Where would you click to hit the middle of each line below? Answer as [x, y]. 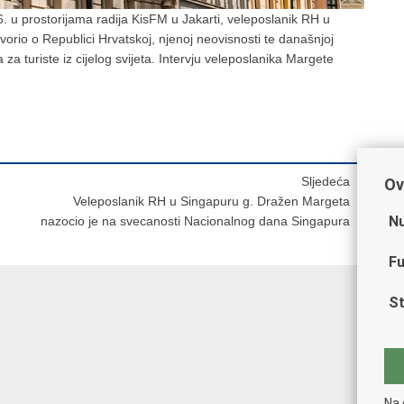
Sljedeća [326, 182]
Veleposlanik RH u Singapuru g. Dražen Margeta [211, 202]
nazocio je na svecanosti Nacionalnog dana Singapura [195, 221]
